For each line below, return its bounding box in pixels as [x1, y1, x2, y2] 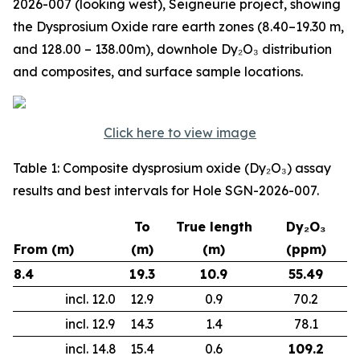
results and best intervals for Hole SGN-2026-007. [13, 182, 319, 198]
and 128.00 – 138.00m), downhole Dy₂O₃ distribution [13, 41, 332, 57]
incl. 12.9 [14, 316, 115, 332]
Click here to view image [104, 125, 256, 141]
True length [175, 219, 252, 235]
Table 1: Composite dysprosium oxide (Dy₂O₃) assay [13, 160, 331, 176]
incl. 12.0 [14, 291, 116, 307]
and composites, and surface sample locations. [13, 63, 306, 80]
